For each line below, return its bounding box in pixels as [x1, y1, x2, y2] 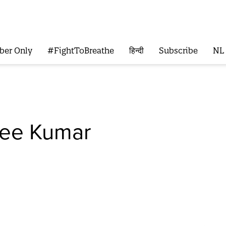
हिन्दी [129, 45, 144, 56]
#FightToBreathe [47, 45, 114, 56]
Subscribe [158, 45, 198, 56]
